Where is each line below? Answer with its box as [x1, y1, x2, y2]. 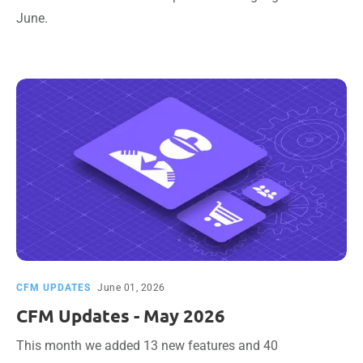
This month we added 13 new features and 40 [16, 338, 278, 353]
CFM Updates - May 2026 [16, 305, 225, 327]
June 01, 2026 [97, 282, 165, 293]
